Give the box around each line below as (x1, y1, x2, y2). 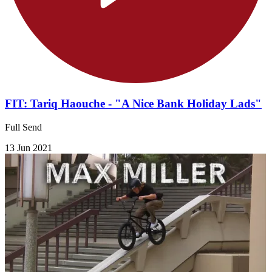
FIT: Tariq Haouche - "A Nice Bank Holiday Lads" (5, 97, 262, 110)
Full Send (5, 121, 42, 132)
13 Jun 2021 (5, 142, 52, 153)
